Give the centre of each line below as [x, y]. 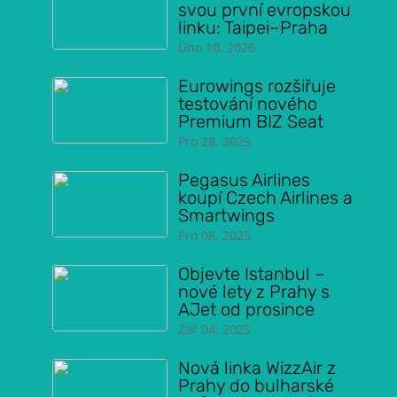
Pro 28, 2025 [214, 141]
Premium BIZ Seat [250, 121]
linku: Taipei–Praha [253, 27]
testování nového [247, 104]
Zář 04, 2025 [214, 329]
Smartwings [226, 215]
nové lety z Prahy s [253, 292]
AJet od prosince [246, 309]
